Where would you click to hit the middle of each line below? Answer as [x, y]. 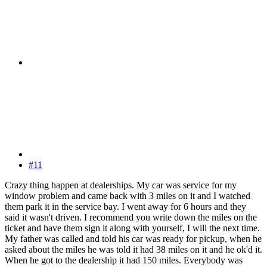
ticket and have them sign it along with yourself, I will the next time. [132, 228]
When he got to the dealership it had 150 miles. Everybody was [124, 260]
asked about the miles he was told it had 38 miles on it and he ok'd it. [133, 249]
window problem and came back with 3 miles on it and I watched [128, 195]
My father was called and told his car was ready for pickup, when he [133, 238]
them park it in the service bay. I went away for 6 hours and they [125, 206]
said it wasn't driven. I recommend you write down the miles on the [131, 217]
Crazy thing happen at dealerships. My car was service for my [121, 185]
